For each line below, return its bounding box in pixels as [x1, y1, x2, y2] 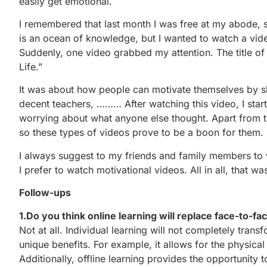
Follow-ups [19, 187, 71, 199]
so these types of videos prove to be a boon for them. [19, 126, 263, 139]
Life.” [19, 61, 42, 73]
